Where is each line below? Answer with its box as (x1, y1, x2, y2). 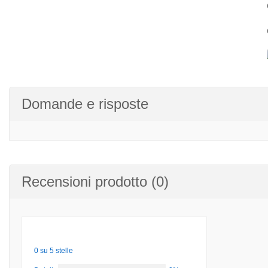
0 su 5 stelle (34, 246, 73, 255)
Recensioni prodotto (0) (22, 173, 169, 190)
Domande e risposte (22, 96, 148, 112)
